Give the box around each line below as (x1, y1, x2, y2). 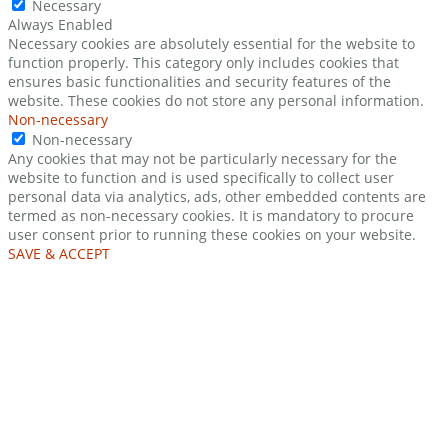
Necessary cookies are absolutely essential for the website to (8, 34, 415, 54)
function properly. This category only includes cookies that (8, 53, 399, 73)
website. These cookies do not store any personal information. (8, 91, 424, 111)
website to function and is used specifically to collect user (8, 168, 394, 188)
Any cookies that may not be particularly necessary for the (8, 149, 397, 169)
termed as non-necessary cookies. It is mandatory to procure (8, 206, 414, 226)
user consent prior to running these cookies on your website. (8, 225, 416, 245)
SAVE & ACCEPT (8, 244, 110, 264)
